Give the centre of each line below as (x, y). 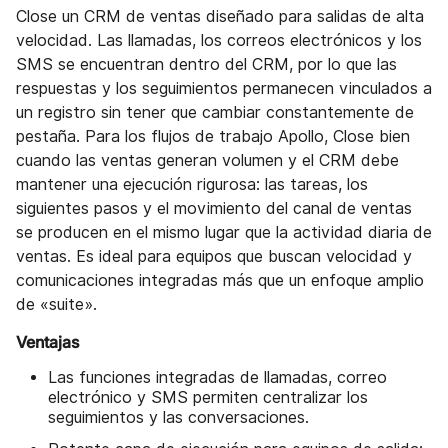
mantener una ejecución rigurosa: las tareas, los (192, 185)
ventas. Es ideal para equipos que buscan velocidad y (214, 257)
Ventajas (47, 342)
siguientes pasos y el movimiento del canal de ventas (214, 209)
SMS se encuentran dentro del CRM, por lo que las (206, 65)
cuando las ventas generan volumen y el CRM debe (207, 161)
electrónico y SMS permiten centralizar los (208, 398)
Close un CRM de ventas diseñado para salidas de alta (220, 17)
